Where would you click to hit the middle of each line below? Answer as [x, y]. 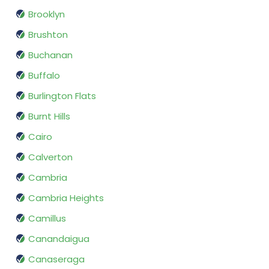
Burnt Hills [49, 116]
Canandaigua [59, 239]
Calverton [50, 157]
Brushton [48, 35]
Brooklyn [47, 14]
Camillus [47, 219]
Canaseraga [56, 259]
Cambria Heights [66, 198]
